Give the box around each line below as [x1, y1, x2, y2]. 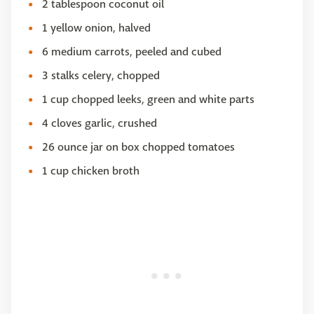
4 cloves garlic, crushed [42, 116, 157, 131]
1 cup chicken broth [42, 163, 139, 179]
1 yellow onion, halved [42, 20, 151, 36]
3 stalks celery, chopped [42, 68, 160, 83]
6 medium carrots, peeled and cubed [42, 44, 221, 60]
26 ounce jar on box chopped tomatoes [42, 139, 235, 155]
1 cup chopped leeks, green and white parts [42, 92, 254, 107]
